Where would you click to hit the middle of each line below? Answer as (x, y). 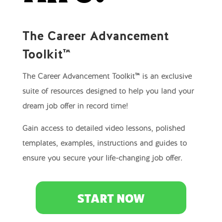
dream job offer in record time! (75, 107)
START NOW (111, 198)
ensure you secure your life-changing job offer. (102, 159)
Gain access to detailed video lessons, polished (103, 129)
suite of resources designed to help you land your (108, 92)
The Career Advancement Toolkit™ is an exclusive (107, 77)
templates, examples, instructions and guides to (104, 144)
